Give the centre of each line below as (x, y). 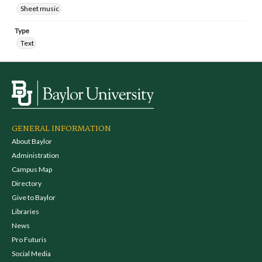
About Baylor (32, 141)
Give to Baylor (34, 197)
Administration (35, 155)
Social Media (31, 254)
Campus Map (32, 169)
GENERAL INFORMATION (61, 129)
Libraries (25, 211)
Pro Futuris (29, 239)
